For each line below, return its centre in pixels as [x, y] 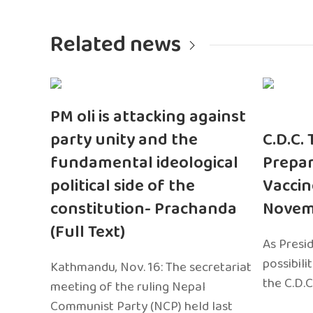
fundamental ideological [144, 163]
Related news [116, 45]
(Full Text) [88, 232]
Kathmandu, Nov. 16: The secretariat [151, 267]
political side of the [123, 186]
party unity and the [124, 140]
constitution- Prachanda [144, 209]
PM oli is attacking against [148, 117]
